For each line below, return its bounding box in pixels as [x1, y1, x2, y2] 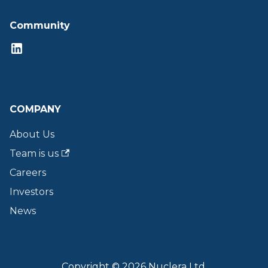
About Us [10, 129, 54, 140]
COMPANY [10, 103, 61, 115]
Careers [10, 167, 46, 178]
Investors [10, 186, 53, 197]
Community [10, 20, 70, 31]
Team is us [10, 148, 59, 159]
